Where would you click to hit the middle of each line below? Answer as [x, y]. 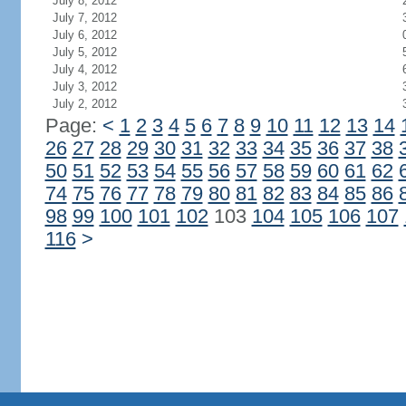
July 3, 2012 [84, 87]
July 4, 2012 [84, 69]
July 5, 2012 [84, 52]
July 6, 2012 [84, 35]
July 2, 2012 [84, 104]
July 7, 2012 [84, 18]
